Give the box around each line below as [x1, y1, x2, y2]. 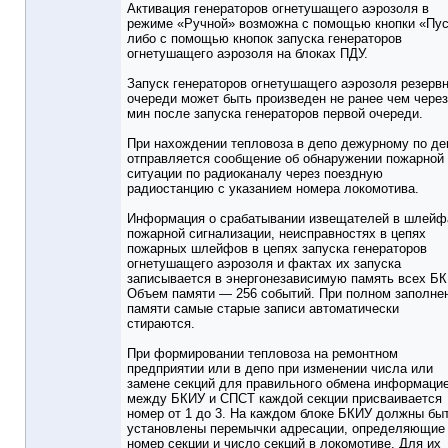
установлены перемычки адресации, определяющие [127, 421, 445, 437]
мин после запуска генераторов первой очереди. [127, 106, 423, 122]
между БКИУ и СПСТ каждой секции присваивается [127, 391, 442, 407]
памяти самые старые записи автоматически [127, 301, 399, 317]
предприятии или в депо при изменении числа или [127, 361, 433, 377]
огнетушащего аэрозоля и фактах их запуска [127, 256, 401, 272]
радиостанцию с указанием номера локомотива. [127, 181, 419, 197]
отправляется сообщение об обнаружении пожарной [127, 151, 444, 167]
